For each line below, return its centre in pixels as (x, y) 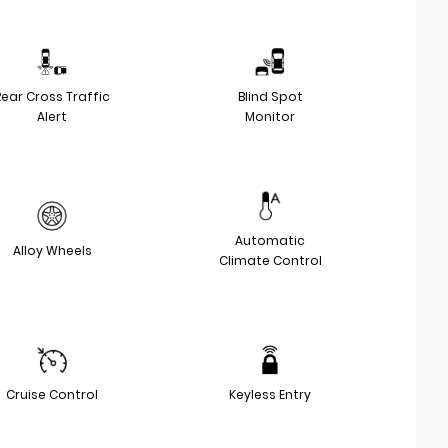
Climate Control (270, 260)
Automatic (270, 240)
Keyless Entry (270, 394)
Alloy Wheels (52, 250)
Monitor (270, 116)
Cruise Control (52, 394)
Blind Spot (270, 96)
